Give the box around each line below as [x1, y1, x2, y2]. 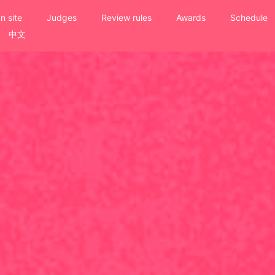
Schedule [230, 12, 268, 23]
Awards [176, 12, 206, 23]
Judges [46, 12, 77, 23]
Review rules [101, 12, 152, 23]
